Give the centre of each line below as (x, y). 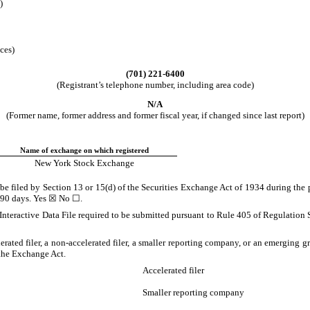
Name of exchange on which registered (84, 150)
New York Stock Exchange (84, 163)
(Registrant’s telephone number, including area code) (155, 84)
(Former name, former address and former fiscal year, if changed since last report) (155, 115)
